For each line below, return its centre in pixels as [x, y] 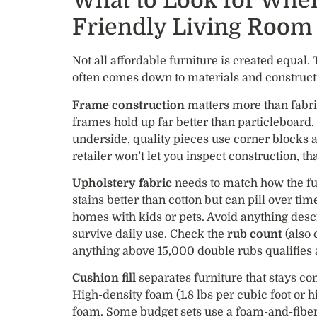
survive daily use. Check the [150, 235]
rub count [255, 235]
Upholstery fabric [122, 184]
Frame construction [128, 105]
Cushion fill [104, 278]
